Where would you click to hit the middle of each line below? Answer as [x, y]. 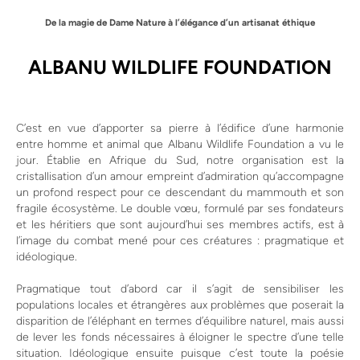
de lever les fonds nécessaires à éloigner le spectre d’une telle [180, 337]
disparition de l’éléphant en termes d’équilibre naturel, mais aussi [180, 321]
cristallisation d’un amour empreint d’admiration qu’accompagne [180, 177]
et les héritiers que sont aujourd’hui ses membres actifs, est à [180, 225]
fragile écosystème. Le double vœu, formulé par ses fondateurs [180, 209]
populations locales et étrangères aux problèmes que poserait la [180, 305]
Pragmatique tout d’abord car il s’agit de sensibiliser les [180, 289]
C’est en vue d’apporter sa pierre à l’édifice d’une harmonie [180, 129]
